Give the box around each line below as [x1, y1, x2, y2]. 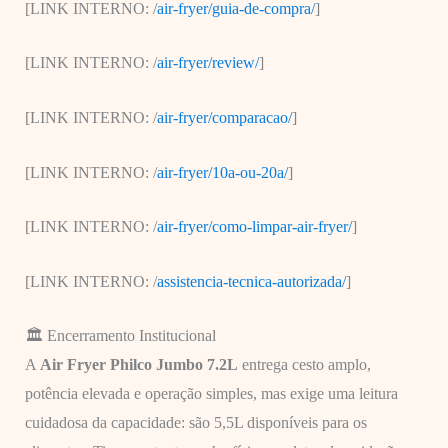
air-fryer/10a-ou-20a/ [156, 163, 288, 181]
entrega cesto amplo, [237, 356, 371, 374]
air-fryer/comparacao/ [156, 108, 292, 126]
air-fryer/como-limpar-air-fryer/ [156, 218, 352, 236]
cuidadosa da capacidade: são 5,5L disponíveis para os [24, 414, 367, 432]
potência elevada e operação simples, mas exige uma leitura [24, 385, 398, 403]
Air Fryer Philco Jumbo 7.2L [39, 356, 238, 374]
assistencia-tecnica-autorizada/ [156, 272, 346, 290]
